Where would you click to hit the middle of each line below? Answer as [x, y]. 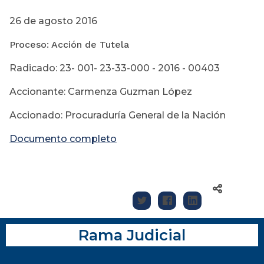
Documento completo [63, 139]
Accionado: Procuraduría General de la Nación [118, 115]
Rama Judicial [132, 235]
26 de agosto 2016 [53, 21]
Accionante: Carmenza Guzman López [101, 92]
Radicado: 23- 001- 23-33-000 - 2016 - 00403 [115, 68]
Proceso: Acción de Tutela [69, 45]
